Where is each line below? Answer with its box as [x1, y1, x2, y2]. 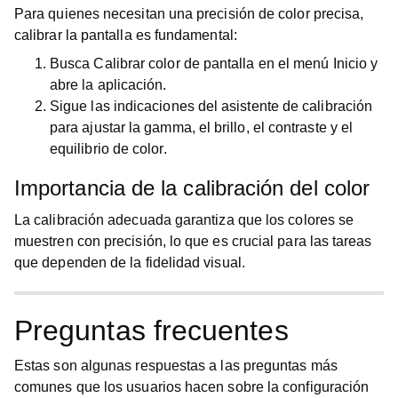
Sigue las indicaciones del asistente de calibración [50, 99, 373, 114]
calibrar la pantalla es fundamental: [14, 28, 237, 43]
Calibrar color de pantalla [93, 56, 255, 71]
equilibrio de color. [50, 141, 167, 156]
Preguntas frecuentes [14, 314, 289, 346]
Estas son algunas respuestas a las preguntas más [14, 358, 338, 373]
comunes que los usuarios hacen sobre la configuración [14, 379, 370, 394]
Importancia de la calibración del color [14, 176, 370, 200]
